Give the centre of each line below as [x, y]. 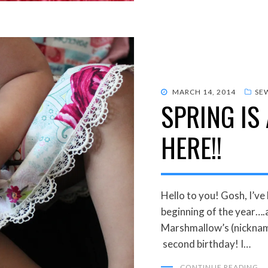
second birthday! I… [206, 243]
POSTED [176, 91]
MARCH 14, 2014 [204, 92]
